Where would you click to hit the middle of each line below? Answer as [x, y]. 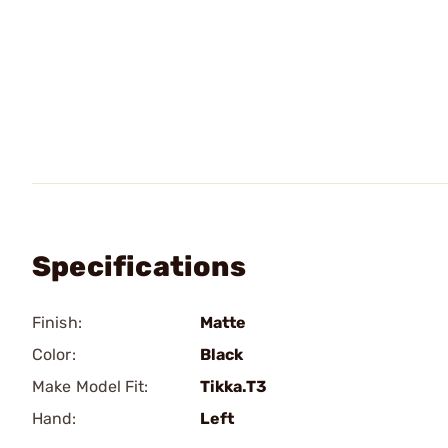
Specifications [139, 266]
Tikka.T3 [233, 386]
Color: [54, 354]
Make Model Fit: [90, 386]
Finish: [57, 322]
